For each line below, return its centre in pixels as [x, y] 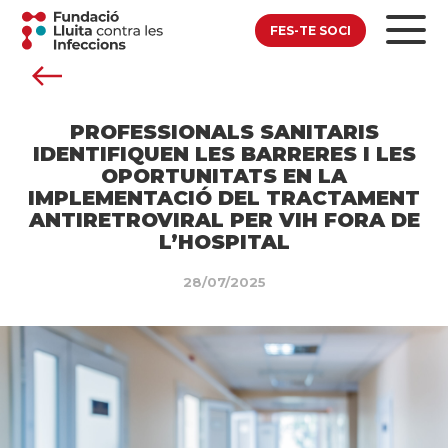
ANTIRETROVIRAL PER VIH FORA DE [224, 219]
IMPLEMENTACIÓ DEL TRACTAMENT [224, 197]
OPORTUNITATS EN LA [224, 175]
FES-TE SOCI [310, 30]
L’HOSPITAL [224, 241]
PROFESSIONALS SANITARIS [224, 131]
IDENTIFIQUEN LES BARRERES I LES [224, 153]
